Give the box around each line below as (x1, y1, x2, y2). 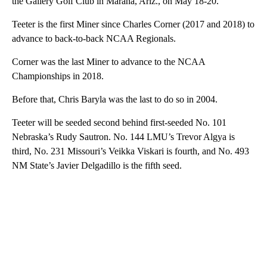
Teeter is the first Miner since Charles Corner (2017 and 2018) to (12, 18, 254, 29)
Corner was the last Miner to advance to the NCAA (12, 56, 205, 67)
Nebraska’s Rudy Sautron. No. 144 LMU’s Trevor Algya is (12, 131, 235, 142)
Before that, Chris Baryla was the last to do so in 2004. (12, 94, 218, 104)
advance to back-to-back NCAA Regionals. (12, 33, 176, 44)
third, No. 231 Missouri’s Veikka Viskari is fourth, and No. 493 (12, 145, 249, 156)
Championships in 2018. (12, 70, 104, 81)
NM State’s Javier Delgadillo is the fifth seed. (12, 160, 184, 170)
